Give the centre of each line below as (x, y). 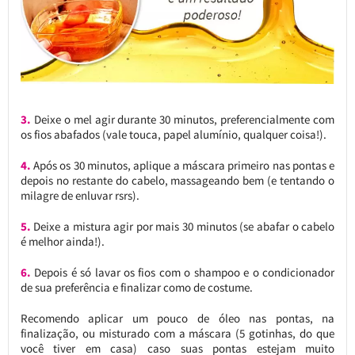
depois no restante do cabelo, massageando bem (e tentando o (177, 181)
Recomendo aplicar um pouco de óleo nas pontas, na (177, 319)
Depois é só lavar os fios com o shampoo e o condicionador (183, 273)
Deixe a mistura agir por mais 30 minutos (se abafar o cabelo (183, 227)
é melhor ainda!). (62, 242)
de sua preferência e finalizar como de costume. (136, 288)
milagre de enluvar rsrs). (80, 196)
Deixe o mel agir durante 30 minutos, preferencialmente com (183, 120)
